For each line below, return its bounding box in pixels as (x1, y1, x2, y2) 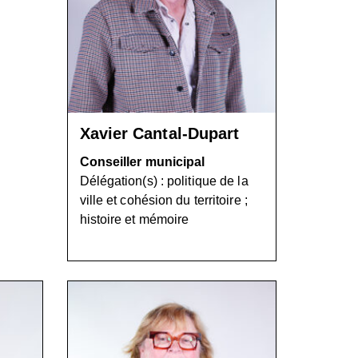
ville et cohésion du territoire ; (79, 193, 248, 207)
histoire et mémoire (79, 212, 189, 226)
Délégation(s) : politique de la (79, 173, 249, 188)
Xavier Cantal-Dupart (79, 124, 240, 142)
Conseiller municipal (79, 154, 205, 169)
